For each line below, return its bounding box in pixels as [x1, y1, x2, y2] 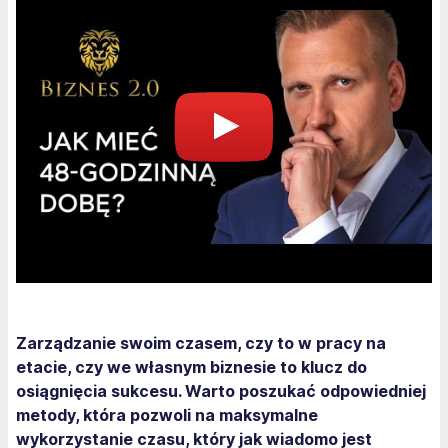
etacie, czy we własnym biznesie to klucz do [16, 356, 367, 377]
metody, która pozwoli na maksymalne [16, 404, 318, 425]
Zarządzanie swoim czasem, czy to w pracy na [16, 332, 386, 353]
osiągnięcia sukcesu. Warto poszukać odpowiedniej [16, 380, 426, 401]
